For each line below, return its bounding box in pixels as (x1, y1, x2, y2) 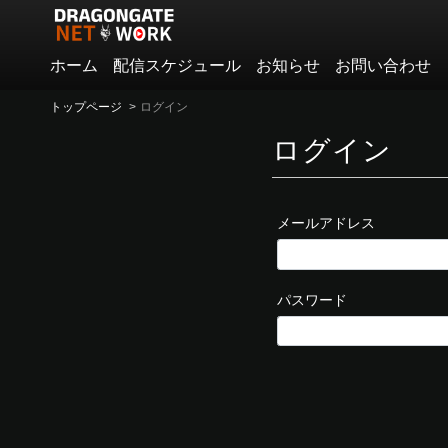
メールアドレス (277, 215, 375, 231)
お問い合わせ (335, 56, 431, 74)
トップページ (50, 100, 122, 114)
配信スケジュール (113, 56, 241, 74)
